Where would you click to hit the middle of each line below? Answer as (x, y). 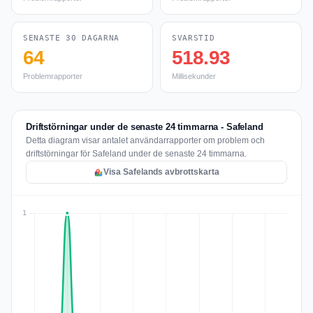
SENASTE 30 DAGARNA (71, 38)
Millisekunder (194, 76)
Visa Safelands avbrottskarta (161, 172)
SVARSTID (194, 38)
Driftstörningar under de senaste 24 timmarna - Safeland (145, 127)
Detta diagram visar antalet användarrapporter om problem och (145, 140)
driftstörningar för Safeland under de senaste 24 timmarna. (136, 154)
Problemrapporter (53, 76)
